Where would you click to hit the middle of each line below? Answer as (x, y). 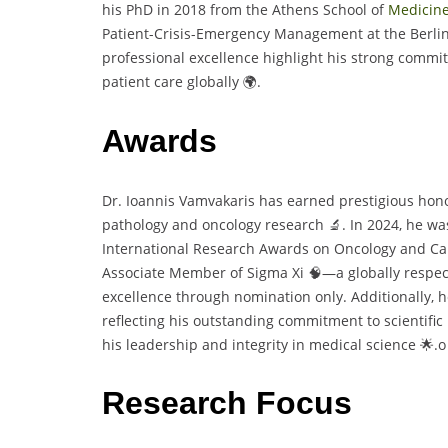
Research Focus (227, 403)
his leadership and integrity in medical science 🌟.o (274, 344)
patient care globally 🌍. (181, 82)
